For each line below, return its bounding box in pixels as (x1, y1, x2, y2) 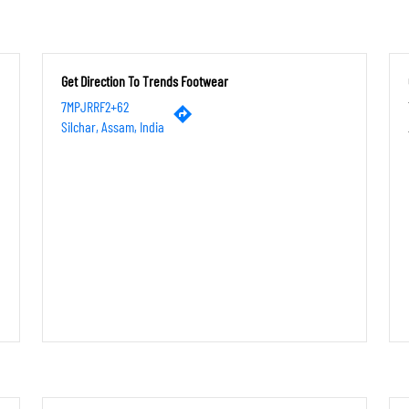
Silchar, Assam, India (61, 117, 164, 135)
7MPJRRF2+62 (61, 97, 129, 115)
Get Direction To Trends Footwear (61, 71, 228, 89)
